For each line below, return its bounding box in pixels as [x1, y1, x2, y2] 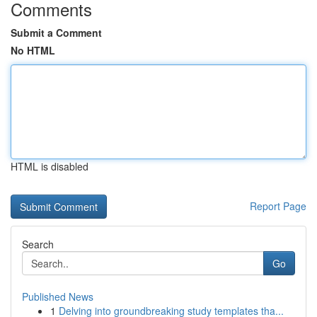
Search [22, 237, 54, 251]
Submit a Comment [11, 25, 102, 40]
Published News [22, 289, 93, 304]
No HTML [11, 43, 55, 57]
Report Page [250, 199, 306, 213]
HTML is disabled [11, 159, 88, 173]
